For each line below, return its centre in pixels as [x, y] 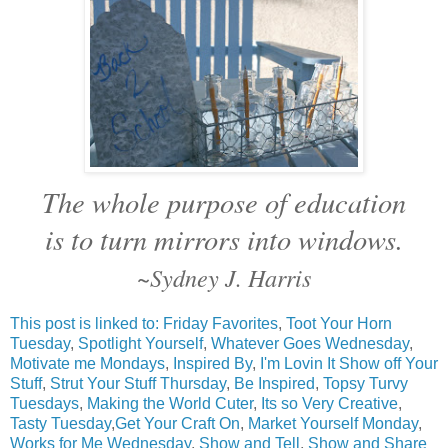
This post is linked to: [86, 323]
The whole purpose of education [224, 201]
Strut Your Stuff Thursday [138, 383]
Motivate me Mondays [87, 363]
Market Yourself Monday [333, 423]
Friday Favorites [220, 323]
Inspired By [212, 363]
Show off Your [388, 363]
